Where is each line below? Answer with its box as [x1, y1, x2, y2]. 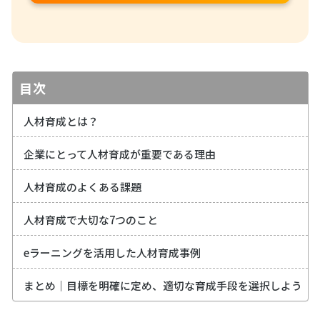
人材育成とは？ [23, 114, 99, 129]
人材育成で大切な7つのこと [23, 212, 158, 228]
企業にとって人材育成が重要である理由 [23, 146, 216, 162]
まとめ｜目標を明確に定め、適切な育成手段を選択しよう [23, 278, 302, 294]
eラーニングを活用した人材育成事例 [23, 245, 201, 261]
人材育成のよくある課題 [23, 179, 141, 195]
